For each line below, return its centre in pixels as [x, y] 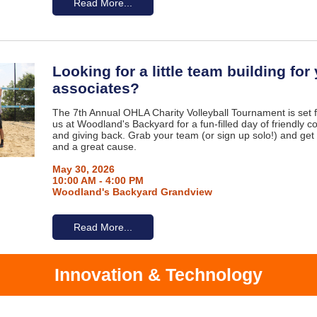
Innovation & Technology [158, 275]
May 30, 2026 [83, 169]
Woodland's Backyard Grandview [132, 192]
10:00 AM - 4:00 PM [98, 180]
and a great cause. [94, 146]
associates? [96, 88]
